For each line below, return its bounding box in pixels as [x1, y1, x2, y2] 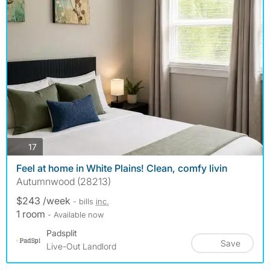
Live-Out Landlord [46, 241, 116, 252]
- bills [73, 196, 96, 207]
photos [36, 140, 63, 151]
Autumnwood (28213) [16, 175, 111, 188]
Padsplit [46, 228, 77, 239]
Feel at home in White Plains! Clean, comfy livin [16, 162, 227, 175]
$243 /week [16, 195, 73, 207]
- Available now [48, 210, 104, 220]
